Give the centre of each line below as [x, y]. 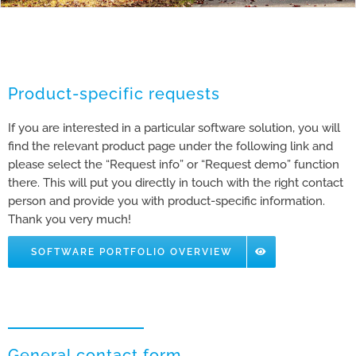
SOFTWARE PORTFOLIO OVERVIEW [132, 252]
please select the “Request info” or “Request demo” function [173, 164]
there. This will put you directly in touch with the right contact [175, 182]
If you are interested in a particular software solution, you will [174, 128]
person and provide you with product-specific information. [166, 201]
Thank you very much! [69, 219]
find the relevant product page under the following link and [170, 146]
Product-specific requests [114, 93]
